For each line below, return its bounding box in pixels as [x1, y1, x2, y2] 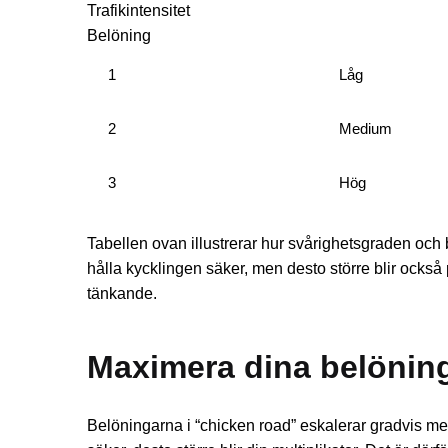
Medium [339, 120, 393, 138]
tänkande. [87, 285, 157, 303]
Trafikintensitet [87, 2, 190, 20]
